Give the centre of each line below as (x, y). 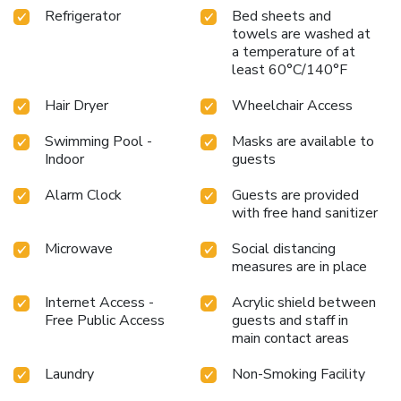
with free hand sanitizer (305, 213)
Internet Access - (99, 302)
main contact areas (290, 338)
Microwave (79, 248)
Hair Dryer (77, 105)
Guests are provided (295, 195)
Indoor (64, 159)
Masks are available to (303, 141)
